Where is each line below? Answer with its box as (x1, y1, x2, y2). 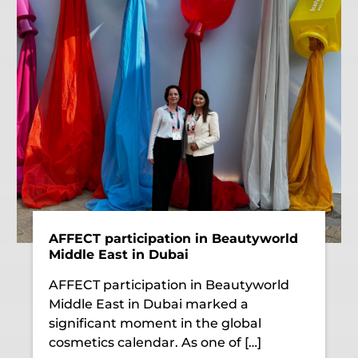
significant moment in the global (49, 315, 262, 331)
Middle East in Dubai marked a (49, 296, 249, 312)
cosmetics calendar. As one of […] (49, 334, 262, 350)
